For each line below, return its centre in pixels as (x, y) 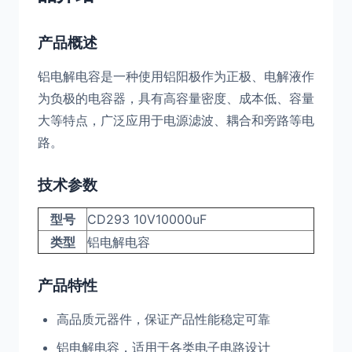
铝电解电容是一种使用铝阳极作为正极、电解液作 (176, 76)
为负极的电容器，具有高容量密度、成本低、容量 (176, 98)
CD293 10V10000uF (147, 219)
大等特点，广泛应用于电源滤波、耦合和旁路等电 (176, 120)
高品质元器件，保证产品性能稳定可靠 (163, 319)
